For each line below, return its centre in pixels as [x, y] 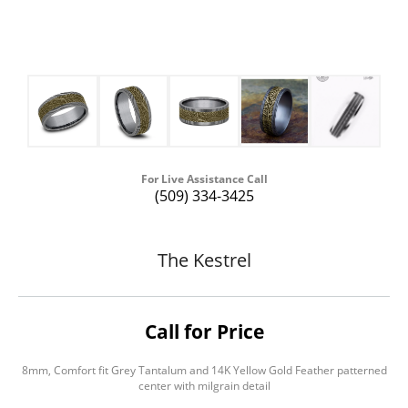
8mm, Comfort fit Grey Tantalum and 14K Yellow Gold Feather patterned [204, 371]
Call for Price [204, 332]
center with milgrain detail [204, 386]
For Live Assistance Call [204, 179]
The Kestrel [204, 260]
